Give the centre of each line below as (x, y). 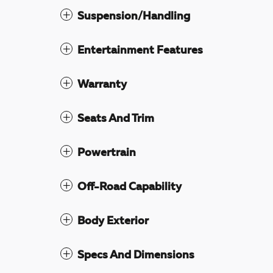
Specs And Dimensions (136, 256)
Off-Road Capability (129, 187)
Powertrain (107, 153)
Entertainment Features (140, 51)
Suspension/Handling (134, 17)
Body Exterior (113, 222)
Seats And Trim (116, 119)
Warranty (102, 85)
